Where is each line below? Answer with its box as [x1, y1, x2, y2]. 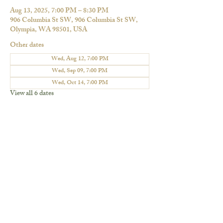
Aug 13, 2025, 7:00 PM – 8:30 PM [10, 5, 109, 17]
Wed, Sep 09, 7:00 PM [52, 66, 108, 77]
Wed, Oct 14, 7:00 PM [51, 78, 108, 89]
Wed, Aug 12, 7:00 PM [51, 54, 109, 65]
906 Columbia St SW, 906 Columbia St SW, [10, 14, 138, 27]
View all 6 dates [10, 88, 54, 100]
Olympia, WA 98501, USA [10, 24, 87, 36]
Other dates [10, 39, 44, 52]
